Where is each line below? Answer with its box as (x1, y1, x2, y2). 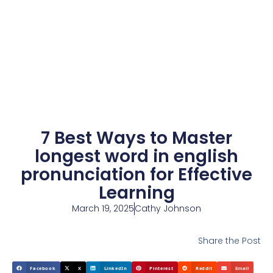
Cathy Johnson (135, 202, 201, 214)
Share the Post (198, 235, 261, 247)
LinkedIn (104, 264, 127, 271)
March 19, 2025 (72, 202, 134, 214)
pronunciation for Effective (21, 163, 252, 186)
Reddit (195, 264, 213, 271)
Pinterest (149, 264, 174, 271)
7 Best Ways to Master (41, 126, 232, 150)
